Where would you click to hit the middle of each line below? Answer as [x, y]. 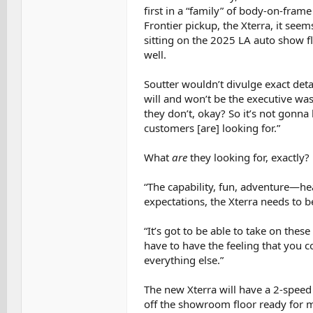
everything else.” [183, 260]
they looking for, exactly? [249, 158]
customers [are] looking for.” [212, 128]
